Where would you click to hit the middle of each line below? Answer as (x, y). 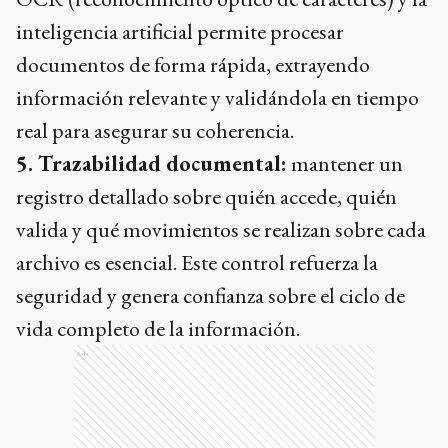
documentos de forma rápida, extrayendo (193, 65)
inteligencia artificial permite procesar (180, 32)
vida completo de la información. (158, 329)
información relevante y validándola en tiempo (217, 98)
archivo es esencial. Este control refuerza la (197, 263)
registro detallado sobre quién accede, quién (206, 197)
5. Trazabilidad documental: (151, 164)
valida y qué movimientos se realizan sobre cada (221, 230)
